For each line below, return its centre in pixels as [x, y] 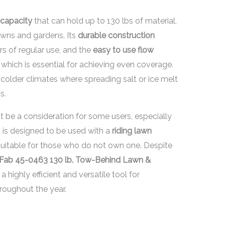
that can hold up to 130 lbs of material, [104, 21]
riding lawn [132, 131]
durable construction [116, 36]
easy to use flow [123, 50]
